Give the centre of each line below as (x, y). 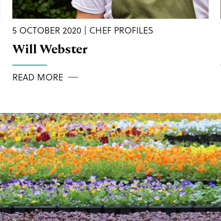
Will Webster (50, 49)
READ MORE (37, 77)
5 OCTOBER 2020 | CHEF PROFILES (83, 30)
